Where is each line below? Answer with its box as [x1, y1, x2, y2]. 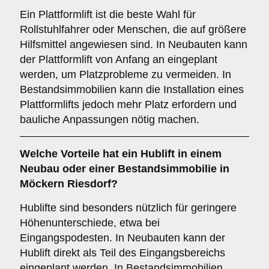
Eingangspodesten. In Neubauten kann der [20, 232, 225, 244]
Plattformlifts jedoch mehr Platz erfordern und [20, 98, 237, 110]
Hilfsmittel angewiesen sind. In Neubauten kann [20, 38, 247, 50]
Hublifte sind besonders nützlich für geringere [20, 202, 237, 214]
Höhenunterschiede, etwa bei [20, 217, 160, 229]
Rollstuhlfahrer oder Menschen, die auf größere [20, 23, 246, 35]
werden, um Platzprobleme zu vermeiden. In [20, 68, 231, 80]
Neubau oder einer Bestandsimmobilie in [20, 163, 229, 175]
